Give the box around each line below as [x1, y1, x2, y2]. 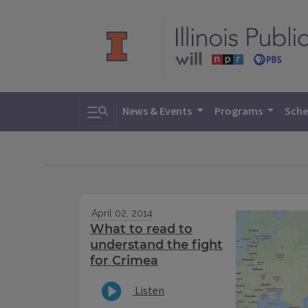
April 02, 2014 [91, 208, 153, 219]
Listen [133, 283, 164, 298]
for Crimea [90, 253, 158, 269]
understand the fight [90, 237, 223, 253]
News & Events [122, 104, 194, 119]
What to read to [90, 221, 192, 237]
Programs [214, 104, 265, 119]
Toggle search [87, 98, 168, 118]
